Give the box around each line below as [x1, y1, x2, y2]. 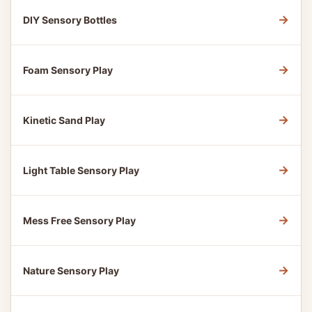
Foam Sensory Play [23, 64, 113, 76]
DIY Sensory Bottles [23, 14, 117, 26]
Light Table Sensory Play [23, 164, 139, 176]
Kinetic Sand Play [23, 114, 105, 126]
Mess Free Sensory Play [23, 214, 136, 226]
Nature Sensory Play [23, 265, 119, 276]
